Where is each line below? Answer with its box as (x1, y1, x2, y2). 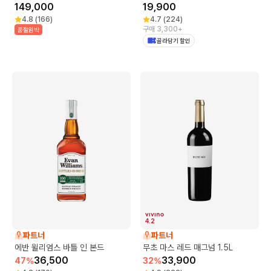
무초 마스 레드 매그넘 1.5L (143, 243, 233, 253)
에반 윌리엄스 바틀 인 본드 (15, 243, 104, 253)
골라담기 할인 (157, 36, 191, 44)
